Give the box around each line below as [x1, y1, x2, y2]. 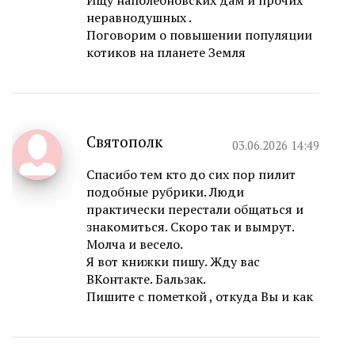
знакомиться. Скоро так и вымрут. [86, 218, 294, 236]
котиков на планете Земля [86, 44, 246, 62]
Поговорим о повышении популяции [86, 26, 312, 44]
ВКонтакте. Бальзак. [86, 270, 206, 288]
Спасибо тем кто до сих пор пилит [86, 166, 296, 184]
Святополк [86, 132, 162, 152]
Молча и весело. [86, 235, 183, 254]
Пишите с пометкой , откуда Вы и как [86, 288, 313, 306]
